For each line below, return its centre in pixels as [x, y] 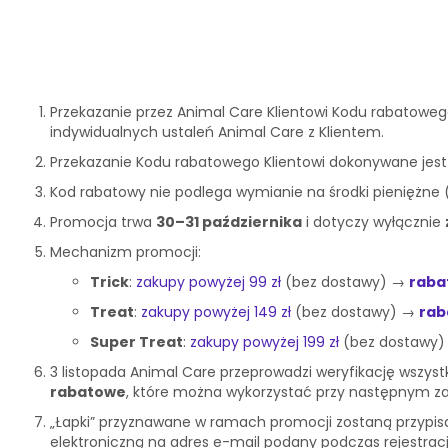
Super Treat [136, 342]
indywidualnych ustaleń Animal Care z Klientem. [217, 132]
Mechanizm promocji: [125, 252]
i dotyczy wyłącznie [373, 222]
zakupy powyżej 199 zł [266, 342]
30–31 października [229, 222]
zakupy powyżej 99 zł [208, 282]
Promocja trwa [103, 222]
